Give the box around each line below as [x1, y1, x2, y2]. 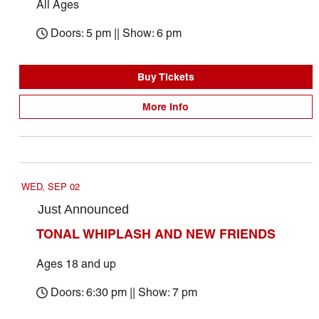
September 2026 [19, 142, 103, 156]
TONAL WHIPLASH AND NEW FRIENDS [36, 226, 276, 242]
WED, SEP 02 [21, 182, 80, 192]
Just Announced [37, 202, 129, 216]
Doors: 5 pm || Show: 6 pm [50, 26, 182, 40]
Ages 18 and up [36, 257, 116, 271]
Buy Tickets [137, 70, 194, 83]
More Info [142, 100, 189, 113]
